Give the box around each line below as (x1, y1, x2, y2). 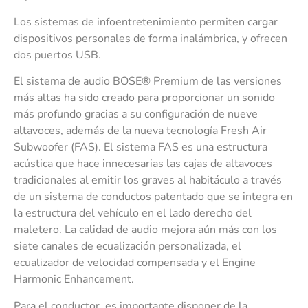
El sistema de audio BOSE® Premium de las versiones (14, 74, 282, 89)
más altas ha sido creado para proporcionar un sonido (14, 90, 275, 106)
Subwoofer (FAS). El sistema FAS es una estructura (14, 140, 267, 155)
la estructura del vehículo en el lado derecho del (14, 206, 252, 221)
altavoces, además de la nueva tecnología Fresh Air (14, 123, 267, 139)
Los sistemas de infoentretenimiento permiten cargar (14, 14, 278, 30)
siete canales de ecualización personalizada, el (14, 239, 241, 254)
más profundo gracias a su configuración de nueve (14, 107, 258, 122)
